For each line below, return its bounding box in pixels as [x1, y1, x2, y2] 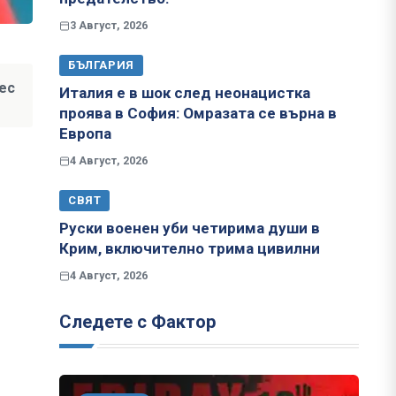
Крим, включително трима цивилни [59, 240, 320, 258]
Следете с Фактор [59, 311, 216, 333]
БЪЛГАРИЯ [68, 58, 134, 72]
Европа [59, 125, 111, 143]
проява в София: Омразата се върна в [59, 104, 337, 123]
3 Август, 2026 [70, 19, 148, 33]
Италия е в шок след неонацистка [59, 84, 310, 103]
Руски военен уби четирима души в [59, 219, 320, 238]
